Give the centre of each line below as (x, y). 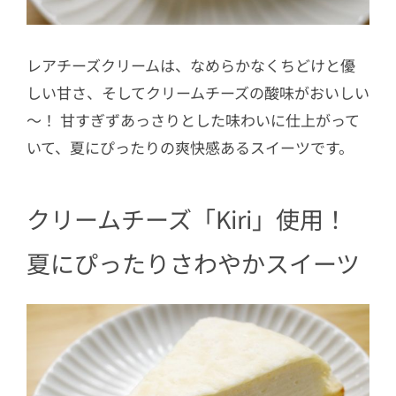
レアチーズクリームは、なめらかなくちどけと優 (191, 65)
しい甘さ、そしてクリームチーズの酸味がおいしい (198, 93)
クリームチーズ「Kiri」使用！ (187, 218)
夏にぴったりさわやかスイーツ (193, 263)
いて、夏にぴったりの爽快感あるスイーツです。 (190, 148)
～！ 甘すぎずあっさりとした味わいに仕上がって (193, 120)
